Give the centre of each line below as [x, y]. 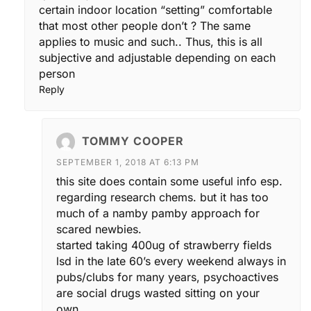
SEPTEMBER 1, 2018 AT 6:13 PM [128, 162]
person [57, 73]
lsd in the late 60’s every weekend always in [171, 261]
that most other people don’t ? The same [145, 25]
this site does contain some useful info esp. [169, 181]
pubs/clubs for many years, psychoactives [167, 277]
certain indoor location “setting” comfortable [155, 9]
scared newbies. [99, 229]
